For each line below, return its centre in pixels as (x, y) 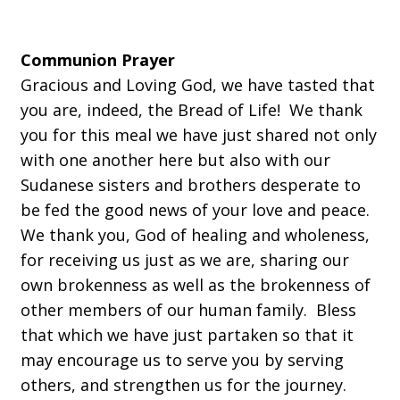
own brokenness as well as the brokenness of (196, 285)
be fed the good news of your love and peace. (197, 210)
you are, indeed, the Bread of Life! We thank (192, 110)
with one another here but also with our (175, 160)
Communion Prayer (98, 60)
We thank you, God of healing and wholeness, (195, 235)
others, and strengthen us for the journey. (186, 385)
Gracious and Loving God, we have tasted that (198, 85)
